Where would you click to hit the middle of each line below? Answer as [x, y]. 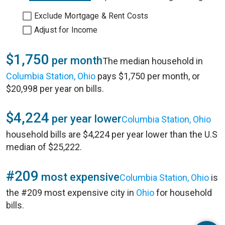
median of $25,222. [44, 147]
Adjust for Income [66, 30]
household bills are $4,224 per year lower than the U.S [112, 134]
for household [183, 193]
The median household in [153, 61]
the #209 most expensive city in [71, 193]
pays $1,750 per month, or [148, 76]
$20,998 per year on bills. [55, 89]
